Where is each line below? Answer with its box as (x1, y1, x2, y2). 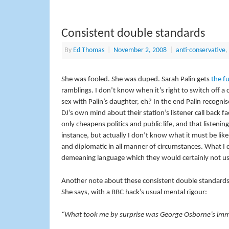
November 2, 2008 (113, 47, 167, 54)
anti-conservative (175, 47, 225, 54)
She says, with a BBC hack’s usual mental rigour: (61, 188, 207, 196)
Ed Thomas (73, 47, 104, 54)
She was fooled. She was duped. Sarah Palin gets (61, 76, 211, 84)
